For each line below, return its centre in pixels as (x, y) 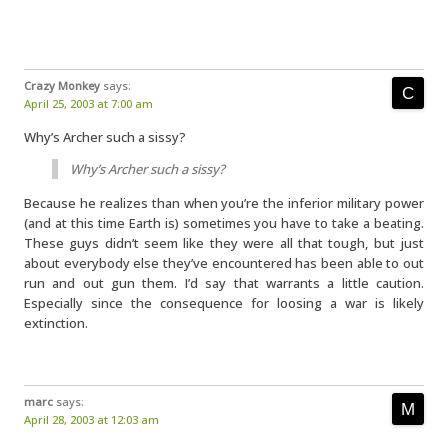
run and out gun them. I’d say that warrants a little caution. (224, 283)
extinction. (56, 323)
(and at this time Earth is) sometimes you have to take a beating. (224, 223)
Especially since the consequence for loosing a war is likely (224, 303)
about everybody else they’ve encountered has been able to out (224, 263)
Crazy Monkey (62, 85)
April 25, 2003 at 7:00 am (88, 103)
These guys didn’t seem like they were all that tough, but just (224, 243)
